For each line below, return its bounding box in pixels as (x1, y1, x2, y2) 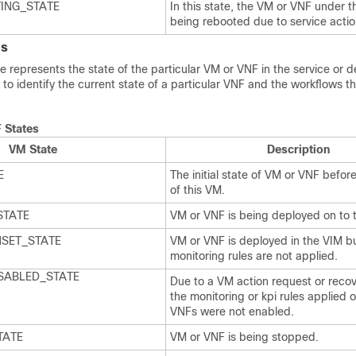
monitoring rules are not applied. (170, 250, 338, 262)
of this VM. (170, 184, 225, 196)
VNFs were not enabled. (170, 305, 294, 318)
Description (266, 143, 330, 156)
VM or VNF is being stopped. (170, 331, 319, 343)
